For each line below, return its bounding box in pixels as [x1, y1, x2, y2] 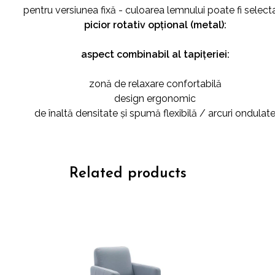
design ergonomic [114, 93, 196, 105]
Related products [69, 166, 187, 181]
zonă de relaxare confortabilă [88, 78, 222, 90]
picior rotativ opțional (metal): [83, 19, 227, 31]
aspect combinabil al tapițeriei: [80, 48, 230, 61]
